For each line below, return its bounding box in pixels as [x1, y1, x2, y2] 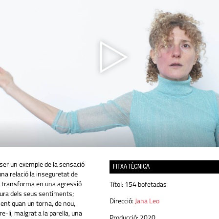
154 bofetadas [123, 181, 167, 189]
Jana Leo [134, 197, 159, 205]
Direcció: [109, 197, 133, 205]
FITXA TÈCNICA [112, 164, 150, 171]
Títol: [109, 181, 123, 189]
